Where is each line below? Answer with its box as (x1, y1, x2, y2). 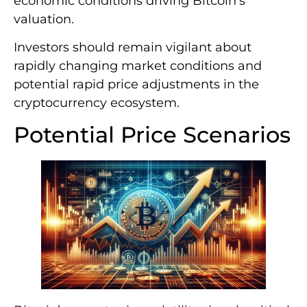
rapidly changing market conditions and (14, 58, 262, 73)
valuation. (14, 11, 74, 27)
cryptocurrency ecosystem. (14, 95, 180, 110)
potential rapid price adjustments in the (14, 76, 259, 92)
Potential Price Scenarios (14, 121, 291, 149)
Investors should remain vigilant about (14, 39, 251, 55)
